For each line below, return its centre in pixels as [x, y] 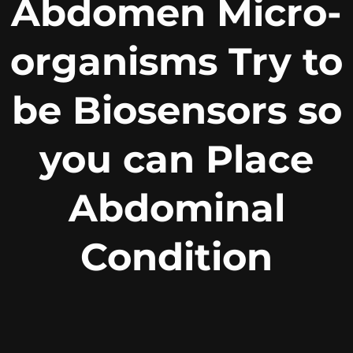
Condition [176, 257]
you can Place [176, 160]
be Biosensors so [176, 111]
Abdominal [176, 208]
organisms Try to [176, 62]
